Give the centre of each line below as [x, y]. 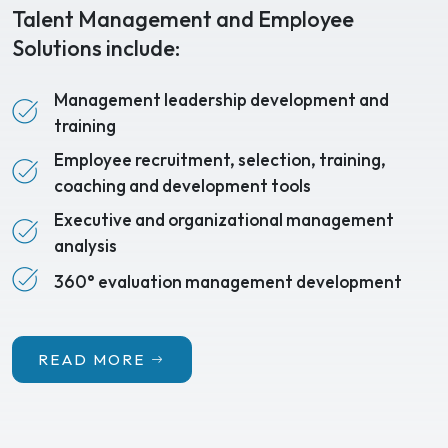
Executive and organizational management [224, 220]
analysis [85, 246]
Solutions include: [96, 48]
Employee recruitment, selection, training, [220, 160]
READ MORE [91, 359]
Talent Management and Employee [183, 19]
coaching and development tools [182, 186]
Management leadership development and [221, 100]
